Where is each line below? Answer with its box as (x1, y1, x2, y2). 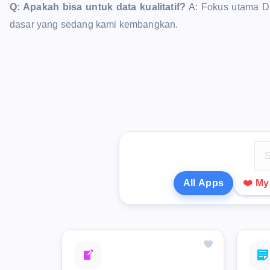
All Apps (183, 177, 224, 188)
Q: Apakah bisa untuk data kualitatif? (10, 1, 186, 12)
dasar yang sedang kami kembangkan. (10, 19, 178, 30)
